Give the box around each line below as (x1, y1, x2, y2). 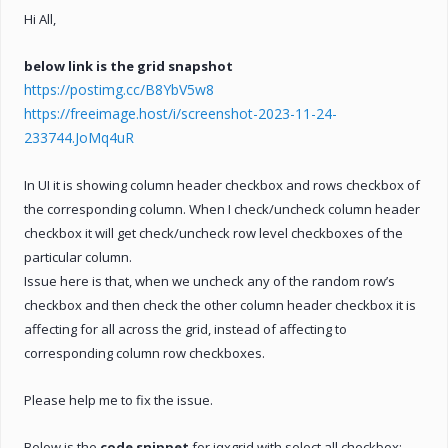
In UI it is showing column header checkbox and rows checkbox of (24, 175, 420, 194)
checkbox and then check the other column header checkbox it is (24, 295, 416, 314)
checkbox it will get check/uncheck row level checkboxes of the (24, 223, 403, 242)
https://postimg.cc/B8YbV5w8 (24, 79, 214, 99)
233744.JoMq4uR (24, 127, 134, 147)
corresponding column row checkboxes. (24, 343, 265, 362)
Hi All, (24, 9, 56, 28)
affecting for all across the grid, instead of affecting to (24, 319, 347, 338)
